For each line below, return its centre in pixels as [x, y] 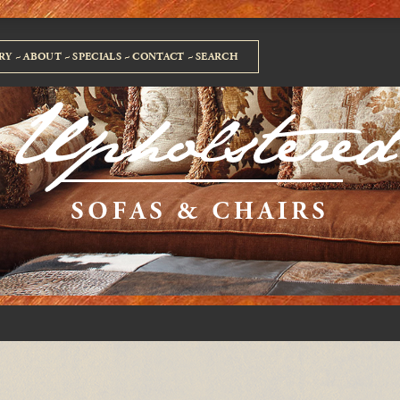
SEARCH [217, 56]
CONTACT [158, 56]
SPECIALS [97, 56]
